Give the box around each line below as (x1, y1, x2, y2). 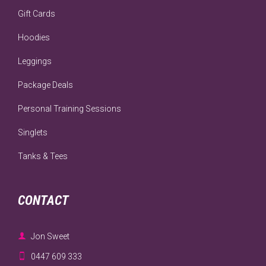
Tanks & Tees (18, 151, 68, 161)
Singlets (18, 127, 47, 137)
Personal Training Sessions (18, 103, 121, 113)
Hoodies (18, 32, 50, 42)
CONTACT (18, 192, 69, 208)
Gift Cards (18, 8, 55, 18)
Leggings (18, 56, 52, 66)
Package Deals (18, 80, 73, 90)
